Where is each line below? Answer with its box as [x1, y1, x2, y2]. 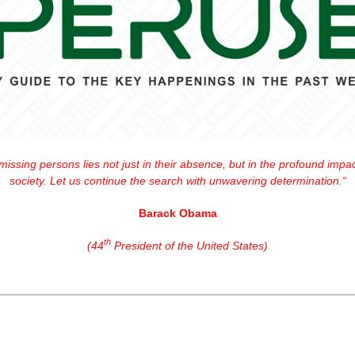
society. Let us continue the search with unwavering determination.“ [9, 174, 346, 187]
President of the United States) [111, 239, 268, 252]
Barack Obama [138, 206, 217, 219]
